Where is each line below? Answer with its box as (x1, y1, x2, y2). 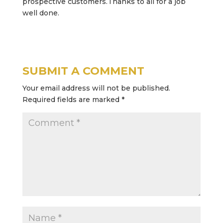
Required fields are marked (22, 95, 121, 104)
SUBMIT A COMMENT (22, 64, 144, 78)
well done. (22, 8, 59, 17)
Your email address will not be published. (22, 84, 170, 93)
